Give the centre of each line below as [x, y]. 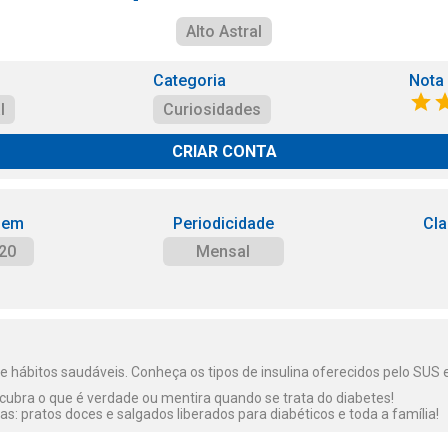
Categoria [189, 80]
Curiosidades [212, 109]
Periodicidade [223, 223]
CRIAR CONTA [224, 151]
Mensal [223, 251]
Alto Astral [224, 31]
